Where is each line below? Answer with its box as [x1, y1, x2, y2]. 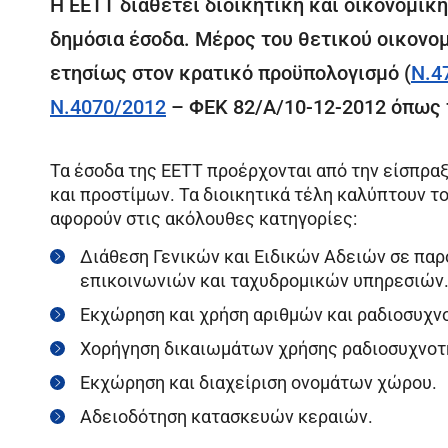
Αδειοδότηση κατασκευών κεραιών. [80, 406, 373, 428]
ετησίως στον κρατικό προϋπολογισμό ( [50, 61, 411, 86]
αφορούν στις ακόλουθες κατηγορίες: [50, 207, 357, 229]
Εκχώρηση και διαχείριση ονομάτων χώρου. [80, 372, 437, 394]
